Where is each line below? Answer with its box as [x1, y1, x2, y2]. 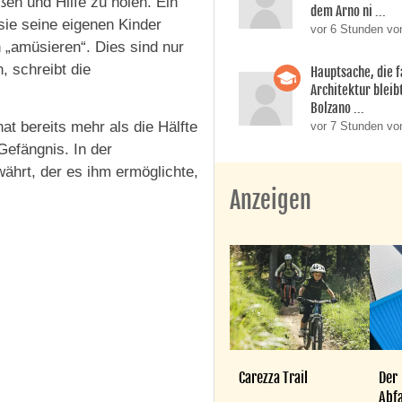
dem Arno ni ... [310, 3, 387, 21]
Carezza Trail [239, 368, 309, 387]
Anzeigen [230, 186, 312, 215]
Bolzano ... [310, 100, 365, 118]
